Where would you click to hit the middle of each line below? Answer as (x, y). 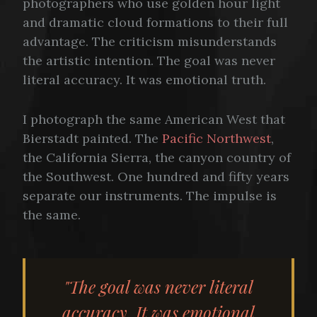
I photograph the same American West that (154, 119)
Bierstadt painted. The (92, 138)
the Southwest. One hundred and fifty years (156, 176)
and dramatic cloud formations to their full (155, 22)
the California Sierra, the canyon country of (157, 157)
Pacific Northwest (217, 138)
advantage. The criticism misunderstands (150, 41)
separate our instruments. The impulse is (150, 195)
